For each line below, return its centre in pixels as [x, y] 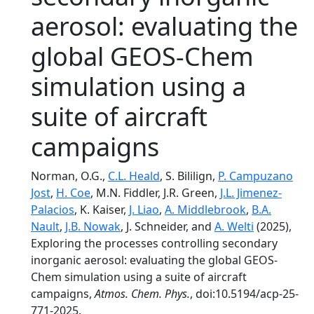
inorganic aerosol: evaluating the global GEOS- [154, 260]
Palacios [53, 210]
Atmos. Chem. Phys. [142, 294]
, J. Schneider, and [168, 226]
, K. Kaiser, [102, 210]
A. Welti [234, 226]
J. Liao [144, 210]
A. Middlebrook [205, 210]
